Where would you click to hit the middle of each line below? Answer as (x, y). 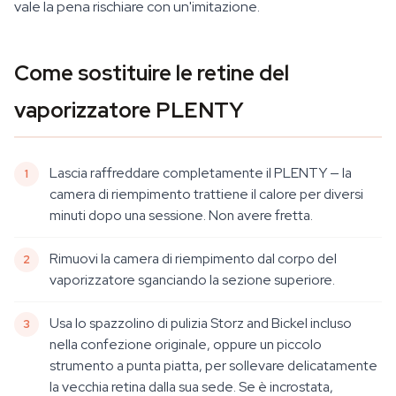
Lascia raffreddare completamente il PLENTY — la (201, 173)
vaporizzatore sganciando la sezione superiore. (192, 280)
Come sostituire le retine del (152, 73)
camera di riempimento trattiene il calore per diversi (206, 194)
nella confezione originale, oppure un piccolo (186, 344)
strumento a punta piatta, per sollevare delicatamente (213, 366)
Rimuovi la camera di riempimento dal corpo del (193, 259)
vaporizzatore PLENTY (129, 110)
